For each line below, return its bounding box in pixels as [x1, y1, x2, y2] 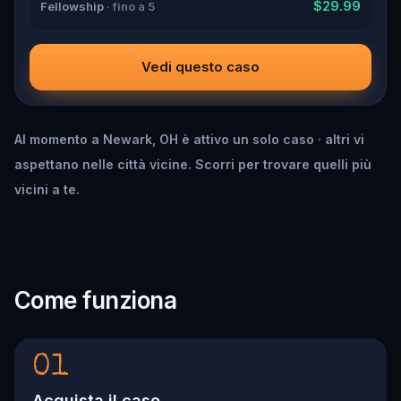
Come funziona [14, 286, 177, 314]
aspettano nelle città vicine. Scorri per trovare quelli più [14, 156, 371, 172]
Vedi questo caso [141, 57, 260, 75]
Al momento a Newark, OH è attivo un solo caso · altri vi [14, 131, 364, 147]
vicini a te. [14, 181, 80, 197]
